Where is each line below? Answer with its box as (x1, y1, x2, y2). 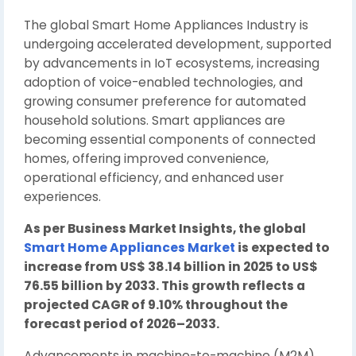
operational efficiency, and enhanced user (24, 169, 284, 186)
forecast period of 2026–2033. (24, 315, 219, 332)
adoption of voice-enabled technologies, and (24, 74, 303, 91)
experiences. (24, 188, 101, 205)
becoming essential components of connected (24, 131, 315, 148)
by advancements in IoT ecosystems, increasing (24, 55, 319, 72)
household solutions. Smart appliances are (24, 112, 285, 129)
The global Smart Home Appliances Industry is (24, 17, 308, 33)
